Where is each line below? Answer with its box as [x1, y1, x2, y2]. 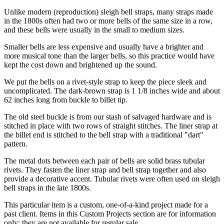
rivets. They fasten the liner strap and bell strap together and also [4, 165, 206, 174]
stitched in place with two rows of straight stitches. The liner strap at [4, 121, 217, 130]
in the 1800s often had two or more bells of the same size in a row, [4, 16, 212, 25]
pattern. [4, 139, 27, 148]
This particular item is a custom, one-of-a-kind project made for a [4, 200, 208, 209]
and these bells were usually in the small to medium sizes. [4, 25, 184, 34]
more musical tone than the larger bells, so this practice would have [4, 51, 214, 60]
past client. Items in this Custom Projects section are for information [4, 209, 216, 218]
